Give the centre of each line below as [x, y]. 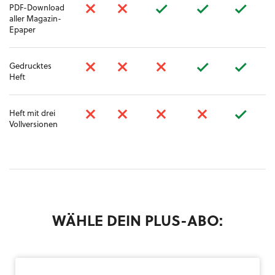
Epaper [22, 29]
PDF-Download [37, 7]
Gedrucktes [30, 66]
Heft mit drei [32, 113]
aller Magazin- [35, 18]
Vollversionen [33, 124]
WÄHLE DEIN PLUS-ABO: [137, 220]
